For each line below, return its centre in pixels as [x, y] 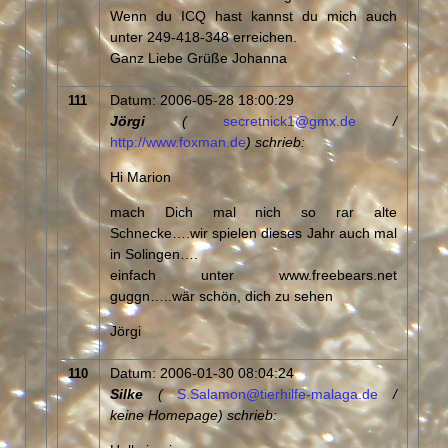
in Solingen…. [154, 252]
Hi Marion [140, 175]
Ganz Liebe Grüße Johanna [198, 56]
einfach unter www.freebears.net [253, 273]
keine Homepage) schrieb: [193, 413]
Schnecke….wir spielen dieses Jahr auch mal [253, 231]
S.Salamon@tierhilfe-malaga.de [278, 392]
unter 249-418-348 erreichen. [203, 35]
